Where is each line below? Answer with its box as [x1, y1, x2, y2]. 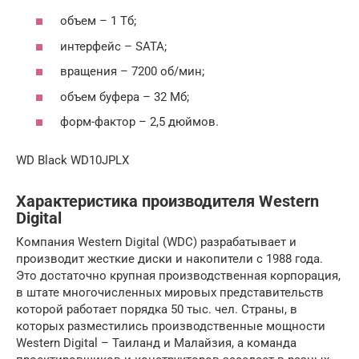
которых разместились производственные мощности [16, 319, 325, 334]
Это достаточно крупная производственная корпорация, [16, 268, 341, 284]
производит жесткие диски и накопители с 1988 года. [16, 252, 323, 267]
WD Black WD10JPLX [16, 153, 129, 168]
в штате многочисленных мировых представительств [16, 285, 324, 301]
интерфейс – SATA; [60, 38, 167, 54]
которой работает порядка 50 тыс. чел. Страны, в [16, 302, 297, 317]
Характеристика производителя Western [16, 192, 319, 211]
